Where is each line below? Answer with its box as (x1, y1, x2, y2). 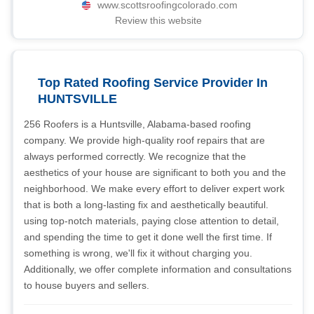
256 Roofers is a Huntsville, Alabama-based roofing (24, 118, 251, 130)
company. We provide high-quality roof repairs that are (24, 135, 265, 146)
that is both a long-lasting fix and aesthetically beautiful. (24, 199, 268, 210)
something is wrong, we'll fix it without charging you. (24, 247, 252, 259)
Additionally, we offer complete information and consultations (24, 264, 292, 275)
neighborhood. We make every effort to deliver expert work (24, 183, 285, 194)
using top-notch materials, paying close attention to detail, (24, 215, 279, 226)
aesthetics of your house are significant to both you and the (24, 167, 286, 178)
